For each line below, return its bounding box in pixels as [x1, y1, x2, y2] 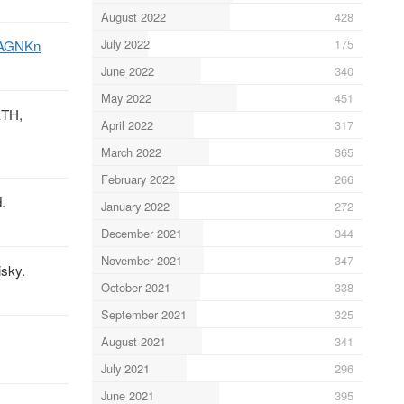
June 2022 [100, 61, 154, 79]
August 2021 [100, 332, 166, 350]
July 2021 [100, 359, 150, 377]
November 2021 [100, 251, 182, 269]
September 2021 [100, 305, 187, 323]
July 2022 [100, 34, 150, 52]
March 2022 [100, 142, 161, 161]
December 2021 [100, 224, 182, 242]
